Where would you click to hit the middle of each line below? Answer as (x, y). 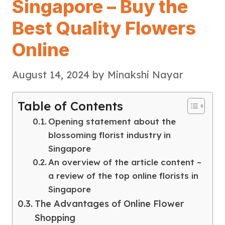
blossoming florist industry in (110, 135)
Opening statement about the (112, 121)
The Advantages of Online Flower (109, 203)
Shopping (55, 217)
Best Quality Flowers (104, 28)
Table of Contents (70, 106)
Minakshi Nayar (145, 74)
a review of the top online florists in (124, 175)
